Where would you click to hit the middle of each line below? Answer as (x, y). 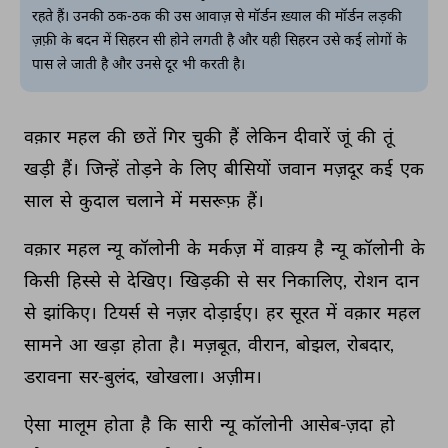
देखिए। (151, 280)
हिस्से (85, 280)
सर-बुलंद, (110, 376)
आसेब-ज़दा (338, 424)
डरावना (49, 376)
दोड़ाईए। (232, 312)
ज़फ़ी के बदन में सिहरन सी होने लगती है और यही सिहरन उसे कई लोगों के (219, 41)
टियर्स (123, 312)
